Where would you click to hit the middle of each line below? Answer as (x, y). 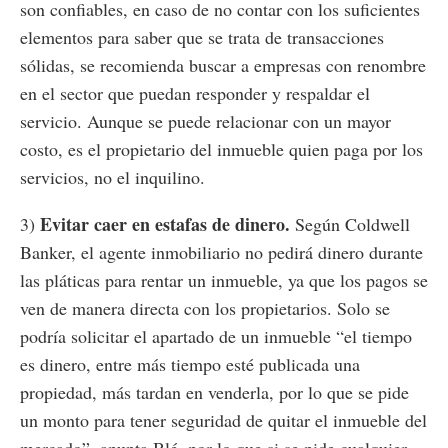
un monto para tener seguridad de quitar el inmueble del (223, 420)
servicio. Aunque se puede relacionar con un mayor (205, 121)
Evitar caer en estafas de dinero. (165, 224)
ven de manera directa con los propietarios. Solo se (205, 308)
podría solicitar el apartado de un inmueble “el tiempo (216, 336)
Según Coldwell (350, 224)
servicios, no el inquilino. (112, 177)
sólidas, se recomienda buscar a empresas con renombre (223, 65)
